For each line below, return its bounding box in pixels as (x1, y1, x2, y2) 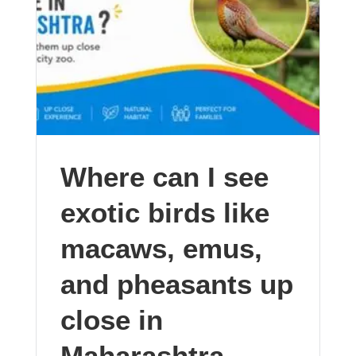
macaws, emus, (60, 233, 262, 264)
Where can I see (60, 161, 269, 192)
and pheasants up (60, 269, 293, 300)
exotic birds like (60, 197, 269, 228)
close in (60, 304, 163, 335)
